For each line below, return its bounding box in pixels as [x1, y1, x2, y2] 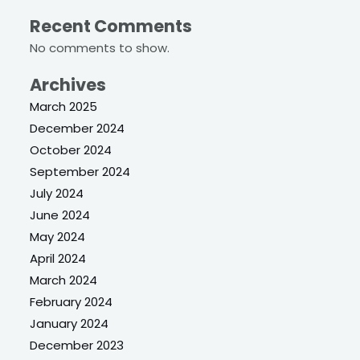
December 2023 [30, 336, 125, 354]
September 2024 [30, 162, 131, 180]
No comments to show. [30, 39, 170, 57]
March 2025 [30, 97, 98, 115]
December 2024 [30, 119, 125, 137]
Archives [30, 72, 107, 96]
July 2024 [30, 184, 84, 202]
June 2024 [30, 206, 91, 223]
